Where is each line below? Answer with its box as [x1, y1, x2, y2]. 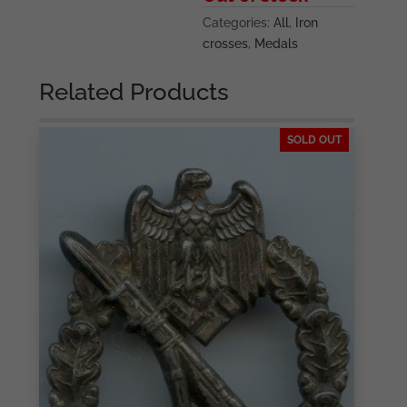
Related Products [39, 78, 230, 106]
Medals [254, 36, 299, 52]
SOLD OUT [286, 134, 342, 147]
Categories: [203, 15, 274, 31]
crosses [203, 36, 249, 52]
